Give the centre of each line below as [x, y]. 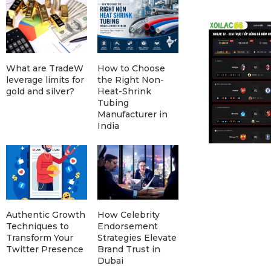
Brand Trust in [129, 249]
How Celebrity [128, 214]
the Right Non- [130, 80]
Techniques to [38, 226]
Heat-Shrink [124, 92]
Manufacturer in [132, 115]
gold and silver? [40, 92]
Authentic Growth [46, 214]
